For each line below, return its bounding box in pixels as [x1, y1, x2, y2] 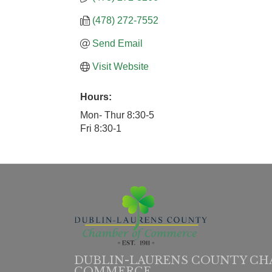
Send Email [92, 38, 143, 49]
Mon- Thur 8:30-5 [80, 110, 154, 120]
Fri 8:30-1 [80, 123, 121, 134]
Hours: [80, 92, 112, 102]
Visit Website [92, 61, 149, 72]
